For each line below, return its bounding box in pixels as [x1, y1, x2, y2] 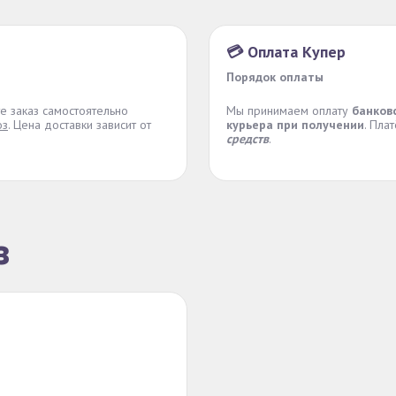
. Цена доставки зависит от [8, 117, 151, 133]
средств [226, 131, 269, 147]
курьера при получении [226, 117, 364, 133]
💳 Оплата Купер [226, 42, 346, 62]
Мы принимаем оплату [226, 103, 352, 118]
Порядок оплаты [226, 69, 324, 85]
